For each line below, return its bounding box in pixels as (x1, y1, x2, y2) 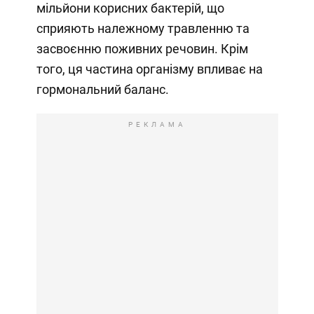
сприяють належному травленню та (36, 21, 250, 36)
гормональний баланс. (36, 82, 169, 97)
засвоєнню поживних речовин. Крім (36, 41, 248, 57)
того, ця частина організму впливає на (36, 62, 263, 77)
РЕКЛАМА (128, 121, 186, 129)
